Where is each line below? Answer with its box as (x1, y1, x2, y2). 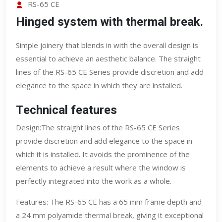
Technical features (16, 103, 117, 117)
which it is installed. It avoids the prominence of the (16, 149, 190, 159)
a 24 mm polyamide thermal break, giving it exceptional (16, 210, 204, 220)
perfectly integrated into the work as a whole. (16, 175, 171, 186)
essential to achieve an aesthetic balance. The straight (16, 53, 201, 63)
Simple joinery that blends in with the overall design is (16, 40, 198, 50)
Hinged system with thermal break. (16, 14, 203, 29)
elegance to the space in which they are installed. (16, 80, 182, 90)
